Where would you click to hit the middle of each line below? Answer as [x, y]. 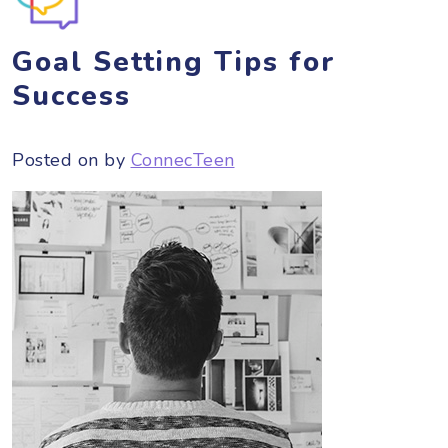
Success [71, 95]
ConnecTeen [182, 159]
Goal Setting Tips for [174, 61]
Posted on [58, 159]
